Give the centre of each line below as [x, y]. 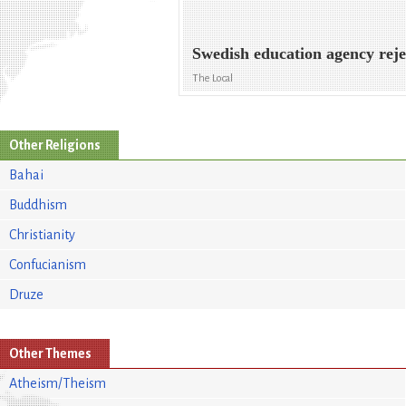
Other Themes [50, 353]
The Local [213, 79]
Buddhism [38, 204]
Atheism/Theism [58, 383]
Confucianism [48, 264]
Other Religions [55, 145]
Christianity [42, 234]
